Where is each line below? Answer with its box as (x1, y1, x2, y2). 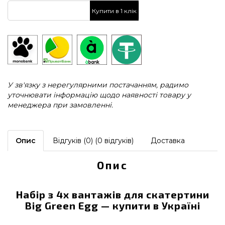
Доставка (151, 136, 185, 145)
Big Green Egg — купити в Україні (25, 199, 200, 211)
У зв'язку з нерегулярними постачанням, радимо (8, 80, 188, 89)
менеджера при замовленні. (8, 100, 113, 109)
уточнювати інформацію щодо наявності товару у (8, 90, 191, 99)
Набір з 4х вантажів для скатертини (16, 188, 209, 200)
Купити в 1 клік (92, 7, 137, 15)
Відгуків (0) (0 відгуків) (53, 136, 134, 145)
